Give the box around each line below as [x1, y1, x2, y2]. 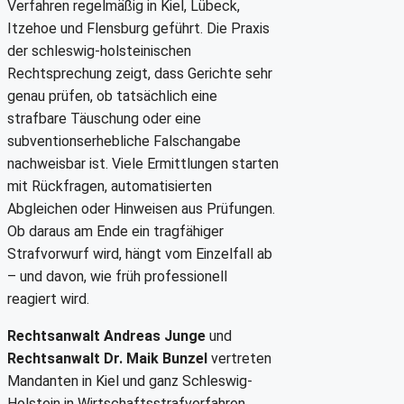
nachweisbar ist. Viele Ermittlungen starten [7, 154, 279, 172]
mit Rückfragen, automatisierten [7, 177, 212, 195]
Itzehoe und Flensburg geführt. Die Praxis [7, 19, 270, 37]
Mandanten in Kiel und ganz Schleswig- [7, 372, 252, 390]
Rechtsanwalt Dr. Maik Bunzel [7, 349, 207, 367]
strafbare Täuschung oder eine [7, 109, 201, 127]
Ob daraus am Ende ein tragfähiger [7, 222, 224, 240]
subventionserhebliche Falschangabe [7, 132, 241, 150]
